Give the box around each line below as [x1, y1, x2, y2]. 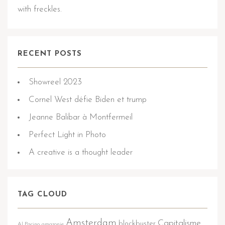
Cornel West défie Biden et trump [29, 95, 147, 104]
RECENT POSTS [18, 50, 82, 58]
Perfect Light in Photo [29, 131, 106, 140]
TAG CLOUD [18, 191, 67, 199]
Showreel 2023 [29, 78, 82, 87]
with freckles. [18, 5, 62, 14]
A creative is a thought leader [29, 148, 133, 157]
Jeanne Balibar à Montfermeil [29, 113, 133, 122]
